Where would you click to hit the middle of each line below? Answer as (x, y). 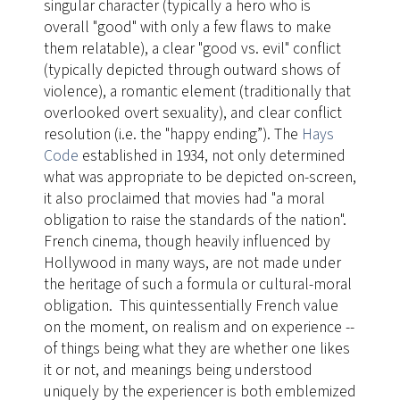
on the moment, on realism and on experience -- (199, 328)
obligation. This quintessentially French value (191, 306)
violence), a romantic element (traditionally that (197, 92)
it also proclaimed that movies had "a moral (184, 199)
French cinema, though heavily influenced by (187, 242)
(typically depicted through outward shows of (192, 71)
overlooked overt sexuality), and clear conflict (192, 113)
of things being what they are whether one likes (196, 349)
